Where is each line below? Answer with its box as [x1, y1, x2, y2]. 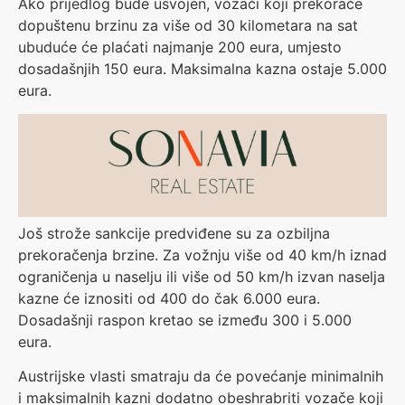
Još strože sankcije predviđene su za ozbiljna [18, 223, 330, 242]
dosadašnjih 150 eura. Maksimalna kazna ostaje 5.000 [18, 59, 387, 78]
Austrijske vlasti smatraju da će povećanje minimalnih [18, 367, 383, 386]
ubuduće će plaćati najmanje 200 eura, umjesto [18, 37, 342, 56]
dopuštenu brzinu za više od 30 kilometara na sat [18, 15, 358, 34]
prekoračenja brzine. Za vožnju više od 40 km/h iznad [18, 245, 387, 264]
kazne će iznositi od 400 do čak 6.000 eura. [18, 288, 320, 307]
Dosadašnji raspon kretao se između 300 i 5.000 [18, 310, 352, 329]
